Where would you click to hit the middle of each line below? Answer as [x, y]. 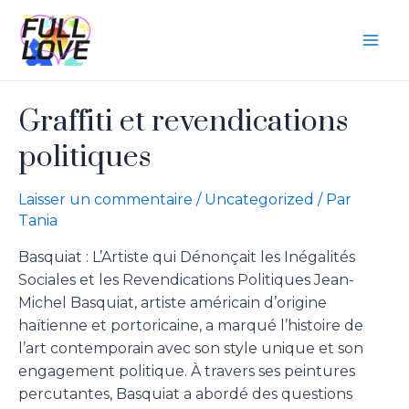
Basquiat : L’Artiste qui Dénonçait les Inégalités [187, 257]
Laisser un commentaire [105, 199]
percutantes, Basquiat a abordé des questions [185, 393]
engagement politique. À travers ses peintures [187, 371]
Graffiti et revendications [183, 121]
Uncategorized [259, 199]
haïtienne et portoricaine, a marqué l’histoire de [191, 325]
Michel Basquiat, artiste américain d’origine [173, 302]
